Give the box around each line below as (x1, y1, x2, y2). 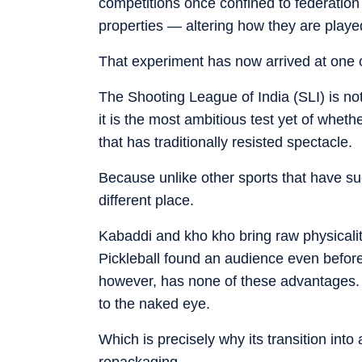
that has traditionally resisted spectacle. (99, 133, 352, 150)
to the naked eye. (99, 295, 210, 312)
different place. (99, 192, 194, 208)
